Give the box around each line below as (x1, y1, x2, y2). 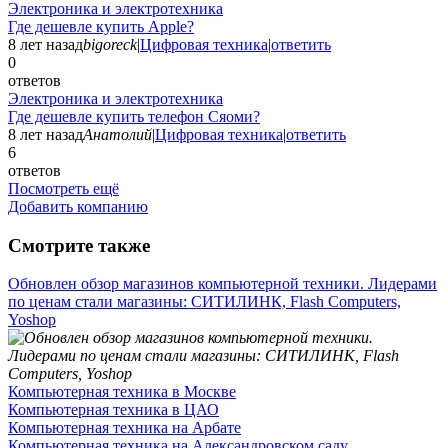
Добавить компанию (8, 197, 148, 215)
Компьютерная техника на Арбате (8, 419, 241, 437)
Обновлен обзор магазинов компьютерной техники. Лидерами (8, 275, 437, 293)
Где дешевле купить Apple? (8, 17, 194, 35)
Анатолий (83, 125, 152, 143)
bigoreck (83, 35, 137, 53)
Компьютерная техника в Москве (8, 383, 236, 401)
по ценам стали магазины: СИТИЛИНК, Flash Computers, (8, 293, 401, 311)
